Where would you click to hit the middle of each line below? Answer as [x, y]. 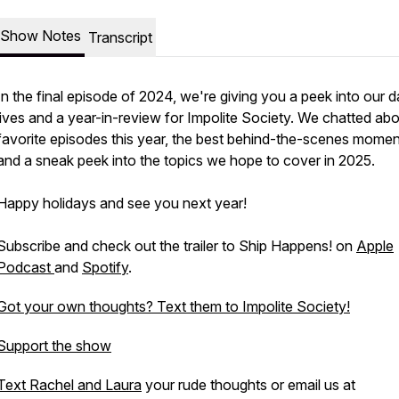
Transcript [120, 37]
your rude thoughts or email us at [248, 385]
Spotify [105, 267]
